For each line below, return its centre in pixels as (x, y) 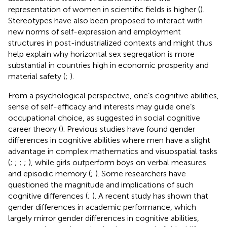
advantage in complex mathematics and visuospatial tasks (113, 151)
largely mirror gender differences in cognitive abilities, (104, 218)
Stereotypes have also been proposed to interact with (105, 20)
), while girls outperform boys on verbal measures (117, 162)
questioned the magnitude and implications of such (101, 184)
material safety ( (37, 76)
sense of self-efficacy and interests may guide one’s (102, 106)
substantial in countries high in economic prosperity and (108, 65)
